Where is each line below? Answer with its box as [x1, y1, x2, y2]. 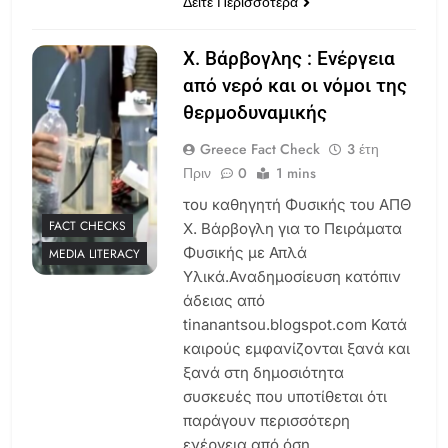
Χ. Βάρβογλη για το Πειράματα [182, 218, 402, 238]
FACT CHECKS [49, 217, 126, 236]
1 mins [275, 162, 316, 183]
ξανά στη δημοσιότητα [182, 362, 344, 382]
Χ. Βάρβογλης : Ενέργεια [182, 46, 395, 70]
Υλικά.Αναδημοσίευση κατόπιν [182, 266, 401, 286]
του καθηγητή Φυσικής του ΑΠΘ [182, 194, 411, 214]
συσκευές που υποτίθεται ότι [182, 386, 387, 406]
